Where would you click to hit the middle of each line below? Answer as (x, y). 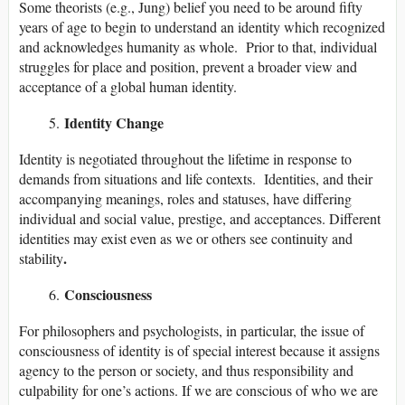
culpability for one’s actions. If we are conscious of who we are (198, 391)
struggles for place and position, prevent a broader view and (188, 67)
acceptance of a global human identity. (128, 87)
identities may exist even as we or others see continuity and (186, 239)
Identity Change (114, 123)
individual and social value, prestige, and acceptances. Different (200, 219)
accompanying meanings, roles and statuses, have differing (185, 199)
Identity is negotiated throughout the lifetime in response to (185, 159)
